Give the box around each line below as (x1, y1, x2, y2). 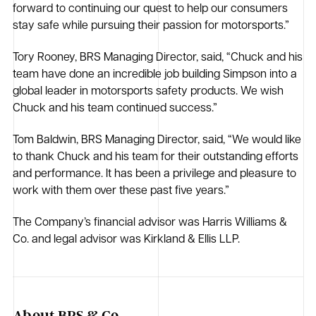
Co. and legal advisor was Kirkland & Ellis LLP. (13, 234, 241, 246)
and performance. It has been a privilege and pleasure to (13, 169, 297, 181)
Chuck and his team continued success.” (13, 103, 218, 115)
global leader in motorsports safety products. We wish (13, 86, 284, 98)
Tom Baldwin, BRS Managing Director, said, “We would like (13, 135, 302, 147)
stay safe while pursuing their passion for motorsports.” (13, 20, 290, 32)
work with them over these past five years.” (13, 186, 230, 197)
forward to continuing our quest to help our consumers (13, 4, 288, 16)
